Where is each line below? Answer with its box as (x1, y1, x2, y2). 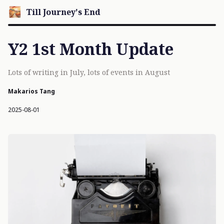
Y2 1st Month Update (8, 38, 173, 59)
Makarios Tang (8, 87, 55, 95)
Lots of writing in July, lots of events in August (8, 67, 170, 77)
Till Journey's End (26, 6, 100, 17)
